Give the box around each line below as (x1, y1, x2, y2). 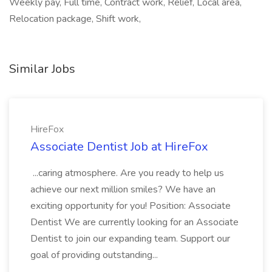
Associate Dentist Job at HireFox (30, 138, 208, 155)
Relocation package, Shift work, (9, 12, 141, 25)
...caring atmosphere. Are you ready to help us (30, 166, 224, 180)
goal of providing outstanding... (30, 248, 160, 262)
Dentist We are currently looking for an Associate (30, 216, 239, 229)
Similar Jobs (9, 61, 75, 77)
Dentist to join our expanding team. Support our (30, 232, 230, 245)
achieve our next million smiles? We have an (30, 183, 216, 196)
